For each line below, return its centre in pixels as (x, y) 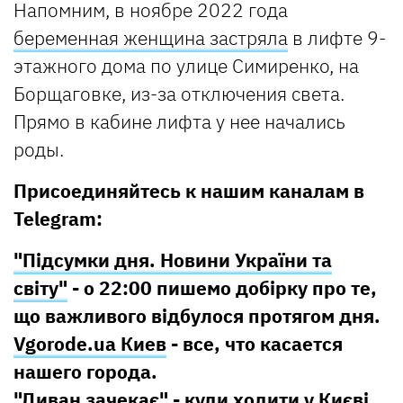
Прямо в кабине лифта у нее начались (179, 121)
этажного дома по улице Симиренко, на (186, 65)
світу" (40, 287)
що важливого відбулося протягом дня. (197, 315)
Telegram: (58, 218)
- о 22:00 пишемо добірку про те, (222, 287)
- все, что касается (255, 343)
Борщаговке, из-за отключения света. (179, 93)
